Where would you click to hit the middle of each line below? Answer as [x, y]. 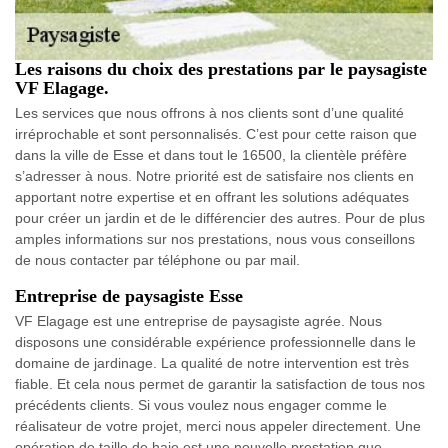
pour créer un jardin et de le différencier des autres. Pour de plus [220, 218]
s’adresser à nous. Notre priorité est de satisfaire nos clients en [214, 176]
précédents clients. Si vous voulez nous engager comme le [201, 405]
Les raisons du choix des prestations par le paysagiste [221, 69]
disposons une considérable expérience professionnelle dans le [215, 342]
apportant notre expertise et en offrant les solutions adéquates [212, 197]
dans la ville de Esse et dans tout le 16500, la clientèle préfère [211, 155]
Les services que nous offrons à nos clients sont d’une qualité [209, 113]
